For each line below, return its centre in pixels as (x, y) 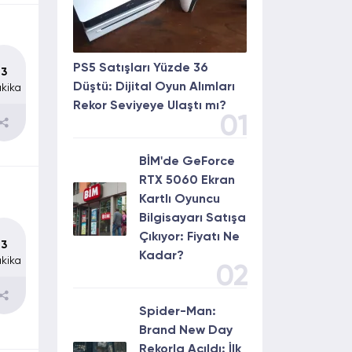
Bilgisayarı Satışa (192, 218)
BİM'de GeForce (187, 162)
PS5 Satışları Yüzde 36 (141, 68)
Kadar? (161, 256)
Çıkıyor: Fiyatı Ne (189, 237)
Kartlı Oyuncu (180, 200)
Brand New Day (186, 331)
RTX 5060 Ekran (187, 181)
